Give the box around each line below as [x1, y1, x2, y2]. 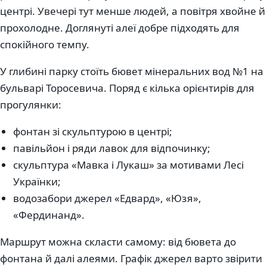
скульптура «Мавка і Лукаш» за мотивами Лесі [13, 158, 244, 172]
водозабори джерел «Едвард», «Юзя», [13, 191, 202, 206]
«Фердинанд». [13, 208, 85, 222]
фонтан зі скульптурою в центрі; [13, 125, 173, 139]
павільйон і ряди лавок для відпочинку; [13, 141, 211, 156]
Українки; [13, 175, 61, 189]
